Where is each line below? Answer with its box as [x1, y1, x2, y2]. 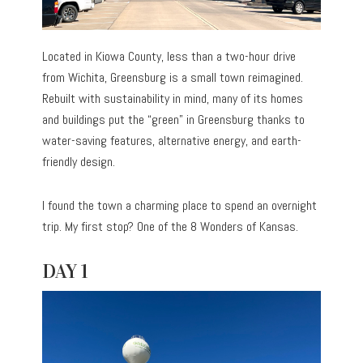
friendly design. [42, 152, 116, 170]
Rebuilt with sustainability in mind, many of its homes [42, 89, 304, 107]
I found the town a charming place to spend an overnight [42, 196, 318, 214]
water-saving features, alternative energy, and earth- [42, 131, 302, 149]
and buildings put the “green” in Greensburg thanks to [42, 110, 305, 128]
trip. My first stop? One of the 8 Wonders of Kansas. [42, 217, 299, 235]
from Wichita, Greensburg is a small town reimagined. [42, 68, 304, 86]
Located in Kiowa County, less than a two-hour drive [42, 47, 297, 65]
